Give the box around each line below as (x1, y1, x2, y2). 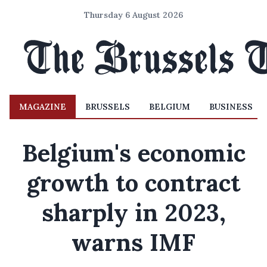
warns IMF (72, 227, 195, 257)
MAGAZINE (19, 101, 66, 112)
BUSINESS (209, 101, 253, 112)
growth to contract (27, 167, 240, 198)
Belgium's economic (21, 138, 246, 168)
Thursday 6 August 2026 (84, 10, 183, 20)
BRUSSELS (85, 101, 130, 112)
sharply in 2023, (41, 197, 226, 228)
